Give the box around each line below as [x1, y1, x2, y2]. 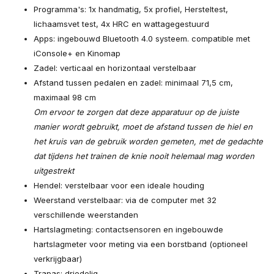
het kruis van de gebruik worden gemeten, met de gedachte [34, 136, 263, 147]
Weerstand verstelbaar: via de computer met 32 [34, 195, 217, 206]
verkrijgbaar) [34, 254, 82, 264]
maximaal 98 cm [34, 92, 96, 103]
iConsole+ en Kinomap [34, 48, 120, 59]
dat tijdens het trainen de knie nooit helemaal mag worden [34, 151, 254, 161]
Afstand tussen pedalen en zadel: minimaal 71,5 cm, [34, 78, 233, 88]
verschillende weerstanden [34, 210, 138, 220]
